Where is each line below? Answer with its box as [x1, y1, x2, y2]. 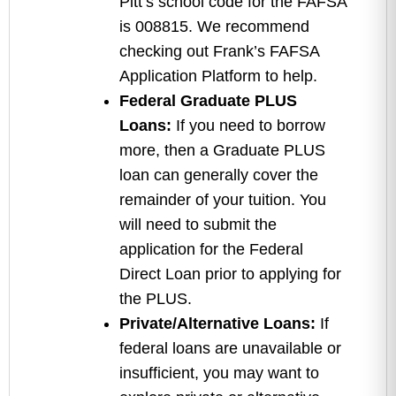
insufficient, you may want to [119, 364, 319, 382]
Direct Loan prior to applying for [119, 265, 341, 283]
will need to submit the [119, 216, 277, 233]
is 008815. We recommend [119, 18, 309, 35]
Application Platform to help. [119, 67, 317, 85]
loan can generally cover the [119, 166, 318, 184]
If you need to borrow [171, 117, 325, 134]
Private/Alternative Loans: [119, 315, 316, 332]
